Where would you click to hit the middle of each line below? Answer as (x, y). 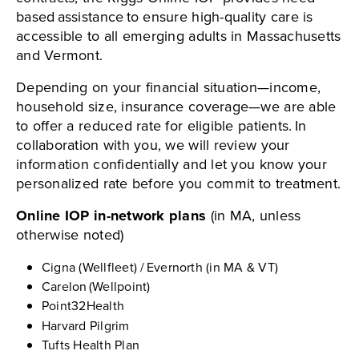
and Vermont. (60, 56)
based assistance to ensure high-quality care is (165, 17)
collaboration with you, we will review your (153, 145)
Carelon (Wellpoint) (96, 287)
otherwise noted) (70, 235)
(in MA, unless (256, 216)
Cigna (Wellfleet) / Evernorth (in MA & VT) (160, 267)
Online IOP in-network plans (113, 216)
